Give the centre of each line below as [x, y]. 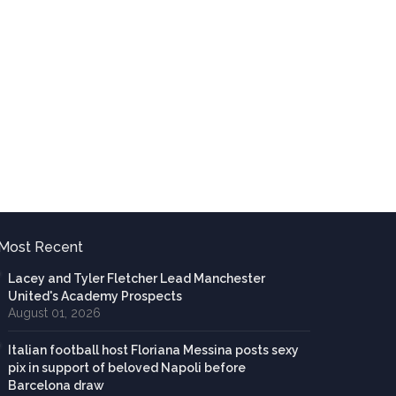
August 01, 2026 [54, 313]
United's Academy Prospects [95, 297]
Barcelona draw [56, 386]
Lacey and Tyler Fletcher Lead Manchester [136, 279]
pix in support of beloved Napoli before [126, 368]
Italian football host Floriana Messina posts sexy [153, 350]
